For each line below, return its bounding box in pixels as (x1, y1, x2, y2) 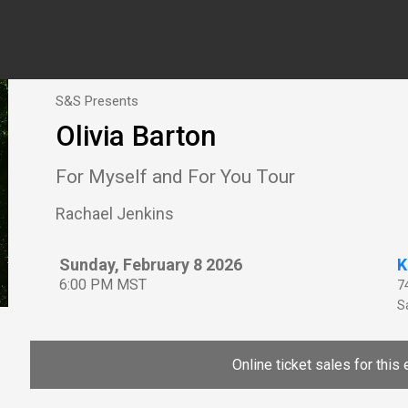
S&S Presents (56, 92, 138, 109)
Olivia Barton (56, 119, 216, 154)
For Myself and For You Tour (56, 165, 295, 188)
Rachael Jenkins (56, 204, 174, 224)
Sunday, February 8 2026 (59, 255, 242, 275)
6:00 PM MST (59, 276, 147, 294)
